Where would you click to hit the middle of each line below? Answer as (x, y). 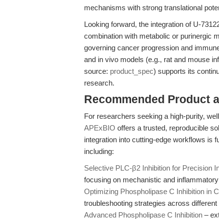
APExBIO (100, 128)
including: (99, 151)
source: (97, 71)
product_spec (132, 71)
